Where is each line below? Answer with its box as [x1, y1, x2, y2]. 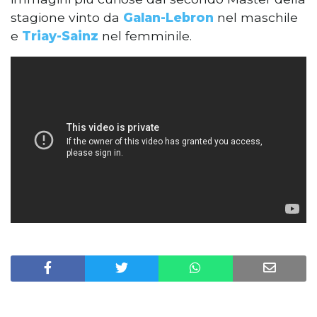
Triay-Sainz [22, 28, 98, 43]
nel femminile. [98, 28, 192, 43]
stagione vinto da [11, 9, 123, 25]
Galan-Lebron [123, 9, 214, 25]
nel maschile [214, 9, 298, 25]
